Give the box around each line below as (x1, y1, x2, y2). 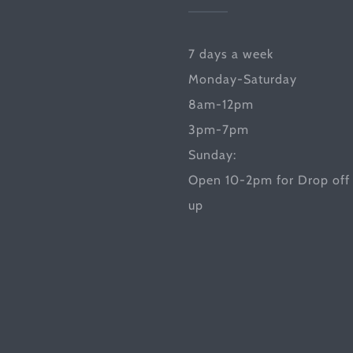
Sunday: (188, 147, 236, 162)
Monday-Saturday (188, 72, 297, 87)
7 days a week (188, 46, 273, 61)
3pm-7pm (188, 122, 249, 137)
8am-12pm (188, 97, 254, 112)
